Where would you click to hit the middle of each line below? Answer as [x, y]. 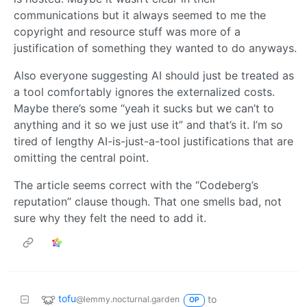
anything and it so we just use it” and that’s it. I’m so [148, 125]
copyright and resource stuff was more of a [127, 32]
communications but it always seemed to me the [140, 15]
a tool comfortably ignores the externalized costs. [144, 92]
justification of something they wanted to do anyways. [155, 48]
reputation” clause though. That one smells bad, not [148, 202]
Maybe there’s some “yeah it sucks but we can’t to [144, 109]
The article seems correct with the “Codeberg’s [136, 185]
